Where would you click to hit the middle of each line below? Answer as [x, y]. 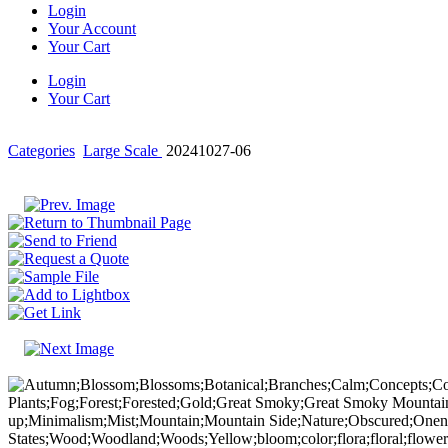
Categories [41, 150]
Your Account [92, 28]
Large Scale [122, 150]
